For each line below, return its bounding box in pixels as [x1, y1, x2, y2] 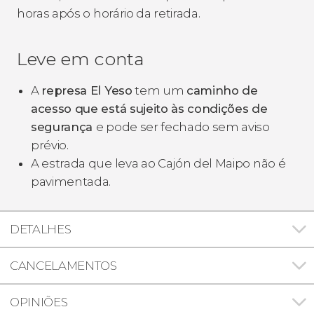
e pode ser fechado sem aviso [95, 119, 270, 134]
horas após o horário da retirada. [17, 6, 203, 20]
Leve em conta [17, 48, 149, 69]
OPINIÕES [10, 294, 68, 309]
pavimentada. [31, 174, 111, 189]
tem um [132, 83, 187, 97]
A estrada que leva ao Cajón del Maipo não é [31, 156, 286, 170]
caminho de [186, 83, 258, 97]
